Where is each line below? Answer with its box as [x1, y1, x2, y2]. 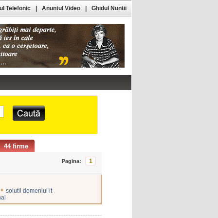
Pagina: [62, 158, 81, 164]
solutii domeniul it [6, 187, 52, 194]
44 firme [4, 143, 28, 150]
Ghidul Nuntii [91, 5, 127, 12]
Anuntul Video [42, 5, 80, 12]
